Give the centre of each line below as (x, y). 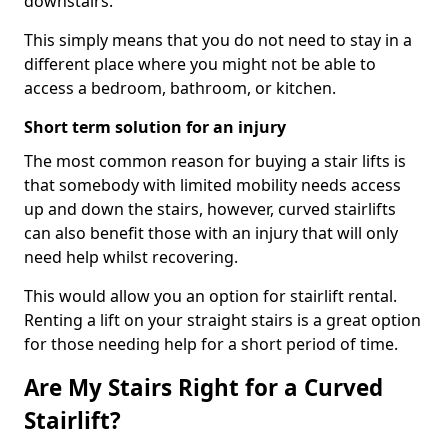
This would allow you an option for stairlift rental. (210, 296)
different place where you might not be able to (200, 64)
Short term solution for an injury (155, 127)
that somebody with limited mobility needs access (212, 185)
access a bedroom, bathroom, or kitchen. (180, 88)
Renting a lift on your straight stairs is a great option (222, 320)
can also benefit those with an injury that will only (211, 233)
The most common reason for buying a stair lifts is (215, 161)
